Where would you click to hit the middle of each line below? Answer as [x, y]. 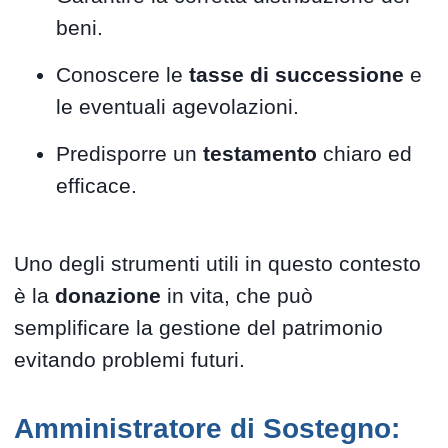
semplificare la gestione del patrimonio [199, 328]
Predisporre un [130, 153]
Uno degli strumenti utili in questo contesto [218, 264]
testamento [260, 153]
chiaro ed [365, 153]
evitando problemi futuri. [130, 360]
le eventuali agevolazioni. [178, 106]
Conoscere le [123, 74]
